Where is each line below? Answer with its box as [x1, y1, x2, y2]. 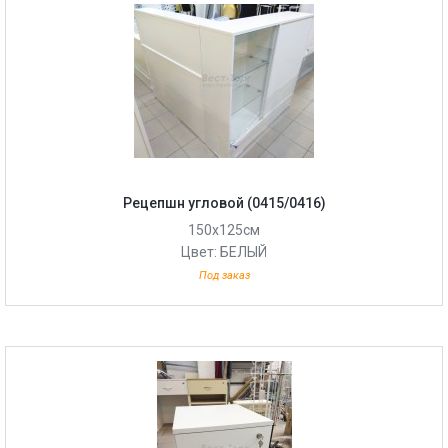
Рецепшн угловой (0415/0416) [122, 195, 326, 211]
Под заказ [198, 269, 250, 282]
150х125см [188, 222, 260, 238]
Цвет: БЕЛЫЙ [181, 244, 267, 260]
